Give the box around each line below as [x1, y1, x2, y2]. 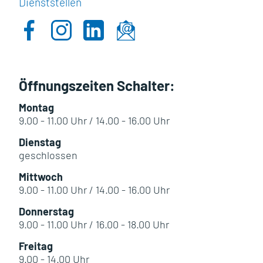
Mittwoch [19, 170, 63, 183]
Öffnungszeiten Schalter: [19, 77, 175, 94]
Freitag [19, 240, 53, 252]
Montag [19, 101, 54, 114]
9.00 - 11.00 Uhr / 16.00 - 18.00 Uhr [19, 218, 169, 231]
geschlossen [19, 149, 77, 161]
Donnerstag [19, 205, 74, 218]
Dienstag [19, 136, 61, 149]
